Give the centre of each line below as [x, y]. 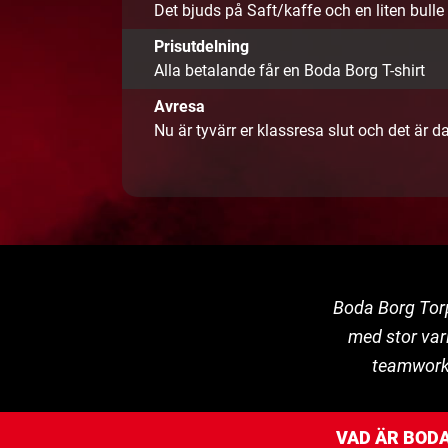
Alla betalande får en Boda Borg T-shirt [289, 71]
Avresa [179, 107]
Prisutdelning [201, 47]
